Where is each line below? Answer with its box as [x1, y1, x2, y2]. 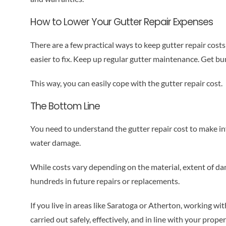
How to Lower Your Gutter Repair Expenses [30, 15, 213, 29]
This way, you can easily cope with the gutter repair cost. [30, 78, 222, 88]
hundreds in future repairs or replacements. [30, 176, 180, 186]
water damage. [30, 137, 81, 147]
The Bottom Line [30, 99, 100, 113]
